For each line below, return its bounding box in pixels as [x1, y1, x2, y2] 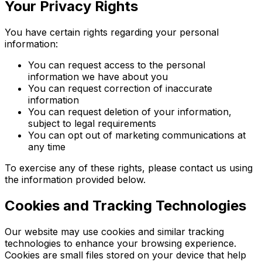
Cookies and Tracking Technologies [5, 196, 246, 214]
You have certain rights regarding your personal [5, 26, 219, 38]
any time [28, 140, 65, 153]
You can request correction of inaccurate [28, 82, 212, 94]
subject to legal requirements [28, 117, 156, 129]
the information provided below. [5, 173, 146, 185]
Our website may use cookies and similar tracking [5, 225, 224, 237]
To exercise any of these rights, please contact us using [5, 161, 253, 174]
